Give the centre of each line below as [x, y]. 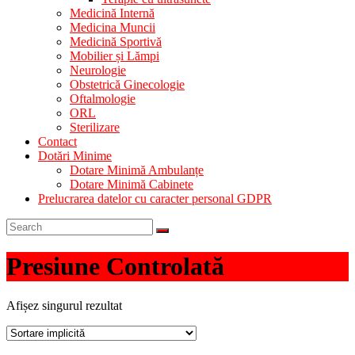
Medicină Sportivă [116, 42]
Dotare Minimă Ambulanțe [137, 170]
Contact [57, 141]
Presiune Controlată [115, 267]
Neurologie [98, 70]
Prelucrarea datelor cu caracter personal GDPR [155, 198]
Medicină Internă [112, 13]
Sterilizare [95, 127]
